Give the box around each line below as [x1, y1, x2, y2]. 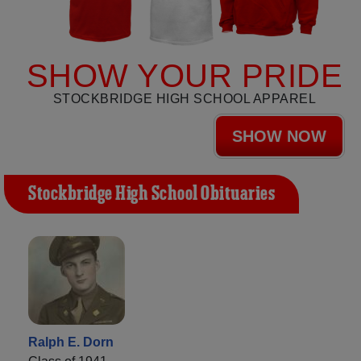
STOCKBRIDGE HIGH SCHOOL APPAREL [52, 91, 317, 106]
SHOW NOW [232, 127, 326, 145]
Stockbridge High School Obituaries [28, 180, 275, 207]
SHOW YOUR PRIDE [26, 57, 343, 93]
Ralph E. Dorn [28, 334, 114, 349]
